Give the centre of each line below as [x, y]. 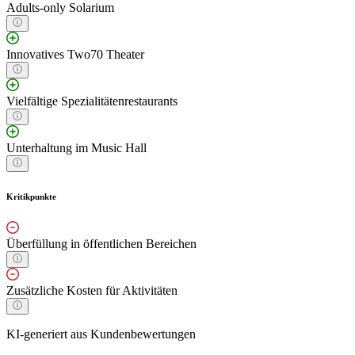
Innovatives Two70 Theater [75, 55]
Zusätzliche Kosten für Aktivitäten [92, 291]
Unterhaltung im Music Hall [76, 148]
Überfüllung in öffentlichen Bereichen [101, 244]
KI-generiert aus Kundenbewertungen [101, 334]
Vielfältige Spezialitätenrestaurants [92, 101]
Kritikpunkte [31, 197]
